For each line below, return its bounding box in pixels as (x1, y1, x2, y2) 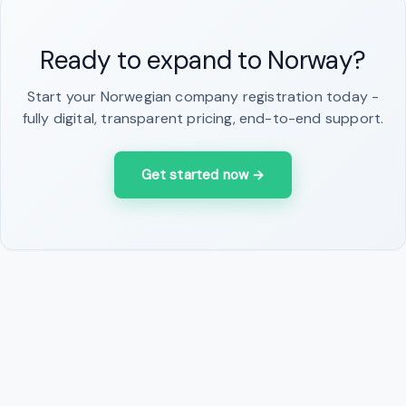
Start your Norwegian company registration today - (26, 86, 380, 106)
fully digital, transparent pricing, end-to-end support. (22, 108, 384, 128)
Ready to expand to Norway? (39, 43, 367, 77)
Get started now (140, 165, 253, 184)
